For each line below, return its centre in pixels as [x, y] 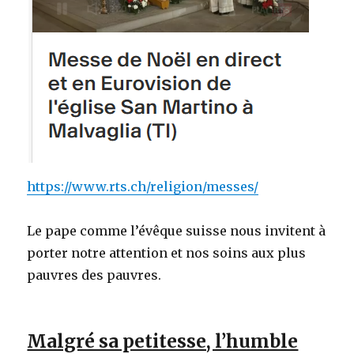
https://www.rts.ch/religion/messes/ [143, 186]
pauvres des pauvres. [94, 275]
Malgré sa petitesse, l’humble [163, 341]
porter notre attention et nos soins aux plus [167, 252]
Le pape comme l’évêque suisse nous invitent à [177, 230]
